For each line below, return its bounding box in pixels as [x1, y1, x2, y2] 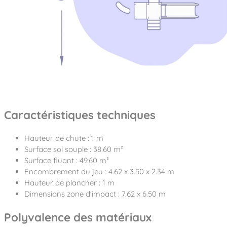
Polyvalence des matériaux [4, 210, 152, 225]
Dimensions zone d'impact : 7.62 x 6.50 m [24, 188, 166, 199]
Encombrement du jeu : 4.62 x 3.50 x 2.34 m [24, 166, 174, 176]
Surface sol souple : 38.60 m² [24, 144, 123, 154]
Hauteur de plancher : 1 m [24, 177, 115, 187]
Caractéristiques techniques [4, 107, 156, 123]
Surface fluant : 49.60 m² [24, 155, 109, 165]
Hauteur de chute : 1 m [24, 133, 103, 143]
